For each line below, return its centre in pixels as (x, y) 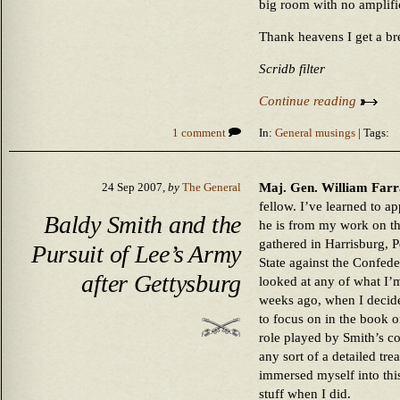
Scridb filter (292, 69)
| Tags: (372, 133)
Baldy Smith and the (142, 224)
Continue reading (309, 101)
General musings (315, 133)
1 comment (200, 133)
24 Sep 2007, (135, 187)
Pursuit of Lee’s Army (136, 254)
